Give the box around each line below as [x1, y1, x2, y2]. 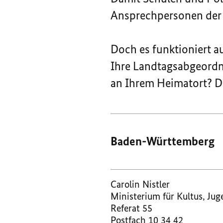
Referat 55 [111, 202, 152, 214]
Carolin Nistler [111, 178, 170, 190]
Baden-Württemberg [111, 133, 215, 148]
